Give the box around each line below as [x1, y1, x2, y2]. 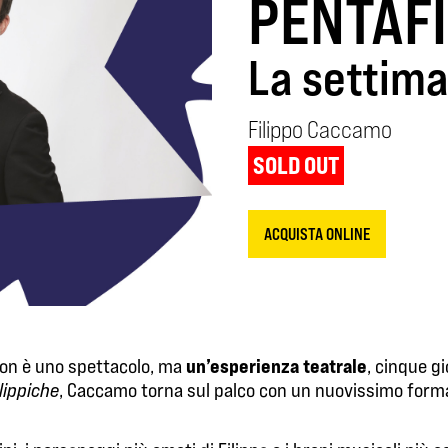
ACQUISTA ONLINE [264, 224, 370, 244]
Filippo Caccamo [248, 115, 392, 143]
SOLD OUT [252, 151, 339, 180]
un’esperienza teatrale [182, 352, 368, 378]
